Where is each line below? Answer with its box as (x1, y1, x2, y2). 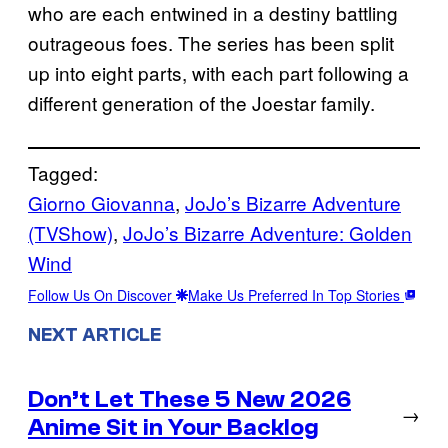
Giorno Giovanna (28, 189, 175, 217)
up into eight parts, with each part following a (28, 59, 409, 87)
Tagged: (28, 159, 98, 187)
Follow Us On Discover (28, 285, 176, 306)
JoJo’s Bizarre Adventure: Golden (123, 219, 412, 247)
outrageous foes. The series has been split (28, 29, 394, 57)
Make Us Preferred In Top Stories (188, 285, 404, 306)
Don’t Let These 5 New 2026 (28, 385, 351, 413)
